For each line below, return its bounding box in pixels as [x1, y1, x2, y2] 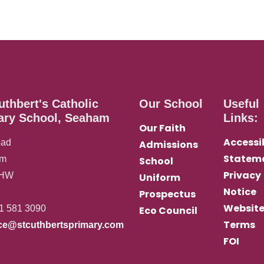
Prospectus [139, 187, 196, 201]
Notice [223, 185, 256, 199]
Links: [223, 111, 258, 124]
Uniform [139, 171, 180, 184]
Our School [139, 97, 203, 110]
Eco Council [139, 204, 197, 217]
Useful [223, 97, 259, 110]
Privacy [223, 169, 261, 182]
